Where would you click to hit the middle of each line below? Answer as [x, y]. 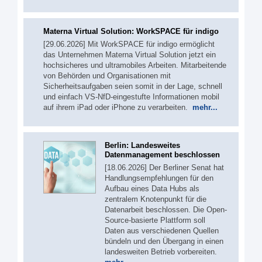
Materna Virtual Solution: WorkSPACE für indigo [131, 31]
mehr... [205, 107]
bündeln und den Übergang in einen [164, 241]
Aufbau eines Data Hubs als [152, 189]
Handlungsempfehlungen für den [159, 178]
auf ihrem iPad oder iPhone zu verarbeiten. [118, 107]
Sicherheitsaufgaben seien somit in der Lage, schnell [133, 86]
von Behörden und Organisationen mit [107, 75]
